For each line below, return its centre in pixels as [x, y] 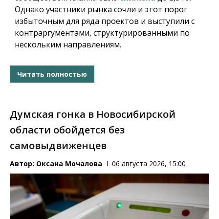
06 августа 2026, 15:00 [149, 164]
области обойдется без [67, 130]
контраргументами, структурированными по [102, 33]
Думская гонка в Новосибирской [93, 114]
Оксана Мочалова [69, 164]
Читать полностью [52, 74]
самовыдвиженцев [58, 146]
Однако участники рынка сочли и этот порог [101, 10]
